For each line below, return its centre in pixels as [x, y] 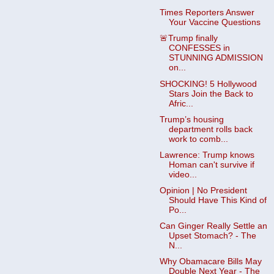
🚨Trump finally [188, 39]
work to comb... [198, 139]
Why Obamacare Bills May [210, 262]
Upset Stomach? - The [212, 236]
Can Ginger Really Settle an [213, 226]
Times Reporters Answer [207, 13]
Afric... [181, 103]
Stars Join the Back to [211, 94]
